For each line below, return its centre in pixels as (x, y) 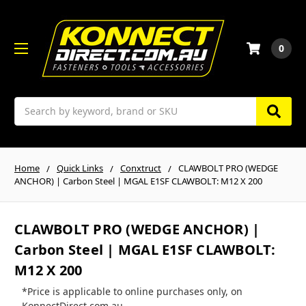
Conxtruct (141, 168)
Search (30, 104)
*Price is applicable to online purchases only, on (132, 292)
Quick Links (80, 168)
